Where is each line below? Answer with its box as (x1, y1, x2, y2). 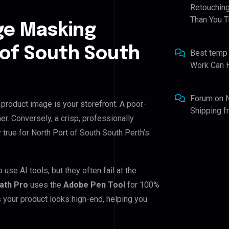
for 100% (125, 179, 159, 190)
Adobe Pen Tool (63, 179, 125, 190)
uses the (28, 179, 63, 190)
